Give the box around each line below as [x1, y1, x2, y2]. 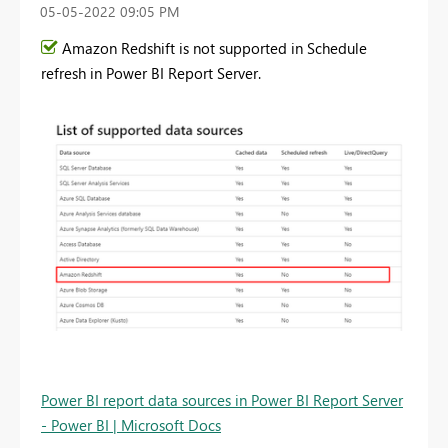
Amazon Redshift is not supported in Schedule [62, 38, 367, 59]
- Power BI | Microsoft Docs [41, 415, 221, 436]
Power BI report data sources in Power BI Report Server [41, 390, 403, 411]
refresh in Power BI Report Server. [41, 63, 261, 84]
